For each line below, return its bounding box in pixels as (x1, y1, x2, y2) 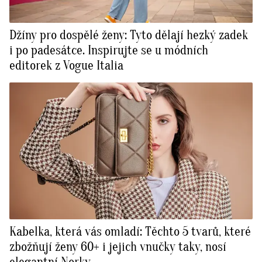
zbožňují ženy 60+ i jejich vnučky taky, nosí (9, 239, 226, 255)
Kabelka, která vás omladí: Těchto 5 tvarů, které (9, 224, 251, 240)
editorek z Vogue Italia (9, 58, 123, 74)
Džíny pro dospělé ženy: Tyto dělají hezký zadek (9, 27, 248, 43)
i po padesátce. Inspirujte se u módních (9, 43, 208, 58)
